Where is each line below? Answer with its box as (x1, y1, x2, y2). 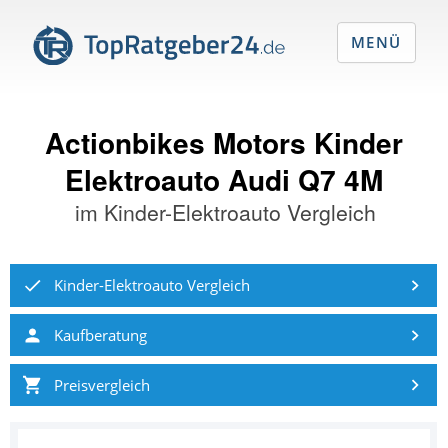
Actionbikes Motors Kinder (44, 121, 403, 163)
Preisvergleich (53, 373, 150, 396)
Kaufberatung (53, 323, 147, 346)
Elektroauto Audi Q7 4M (64, 158, 383, 200)
